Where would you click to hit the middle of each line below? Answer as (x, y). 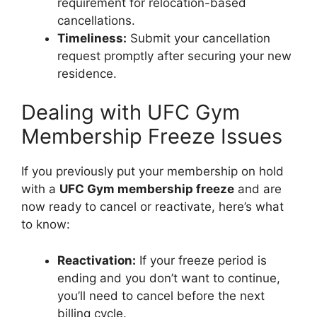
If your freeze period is (201, 260)
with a (40, 189)
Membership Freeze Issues (152, 136)
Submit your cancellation (198, 38)
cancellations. (96, 20)
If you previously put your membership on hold (152, 171)
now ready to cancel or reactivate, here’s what (152, 207)
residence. (87, 73)
